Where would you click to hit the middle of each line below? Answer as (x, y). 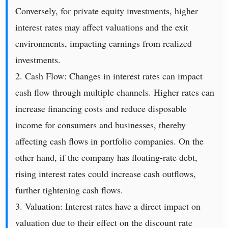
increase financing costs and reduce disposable (101, 109)
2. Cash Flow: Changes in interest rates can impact (109, 76)
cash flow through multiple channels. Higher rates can (115, 92)
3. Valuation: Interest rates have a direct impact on (108, 206)
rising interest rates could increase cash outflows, (106, 174)
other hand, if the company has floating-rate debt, (107, 158)
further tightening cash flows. (69, 190)
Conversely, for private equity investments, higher (107, 11)
